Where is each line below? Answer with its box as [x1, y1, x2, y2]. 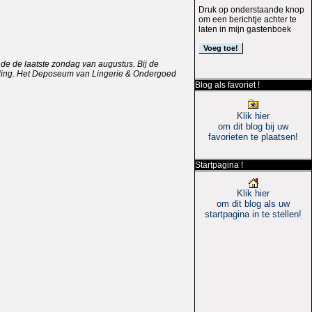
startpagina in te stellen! [205, 208, 302, 219]
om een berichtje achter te [198, 14, 297, 24]
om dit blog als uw [217, 198, 290, 209]
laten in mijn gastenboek [198, 24, 291, 34]
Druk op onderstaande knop [198, 4, 304, 15]
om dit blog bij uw [218, 120, 288, 132]
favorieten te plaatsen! [208, 131, 298, 142]
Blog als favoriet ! [195, 79, 260, 90]
